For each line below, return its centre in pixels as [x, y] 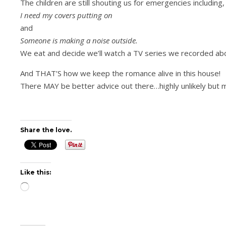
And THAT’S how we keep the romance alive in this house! [120, 73]
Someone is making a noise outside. [79, 40]
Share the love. [46, 130]
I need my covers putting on [66, 15]
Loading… [43, 188]
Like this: [36, 172]
